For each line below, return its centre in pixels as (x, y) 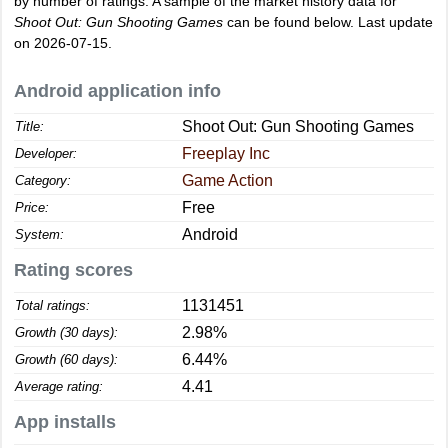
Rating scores (73, 270)
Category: (43, 180)
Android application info (117, 91)
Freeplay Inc (226, 153)
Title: (29, 126)
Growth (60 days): (66, 359)
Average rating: (59, 386)
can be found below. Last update (328, 22)
